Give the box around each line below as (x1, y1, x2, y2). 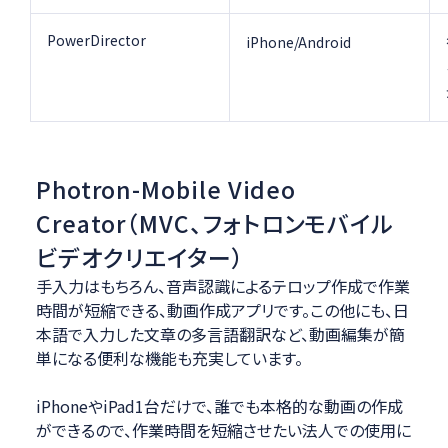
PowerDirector (47, 30, 147, 51)
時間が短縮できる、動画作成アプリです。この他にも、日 (35, 298, 409, 323)
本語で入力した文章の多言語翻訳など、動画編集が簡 (35, 322, 405, 347)
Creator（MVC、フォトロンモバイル (35, 206, 395, 241)
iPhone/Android (246, 32, 352, 53)
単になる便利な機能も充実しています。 (35, 346, 303, 371)
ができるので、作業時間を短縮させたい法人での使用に (35, 418, 411, 443)
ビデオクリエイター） (35, 240, 246, 275)
